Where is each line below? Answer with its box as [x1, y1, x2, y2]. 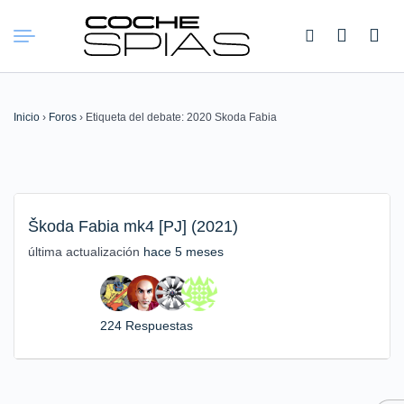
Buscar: [18, 29, 73, 48]
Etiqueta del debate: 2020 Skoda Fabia [86, 111, 277, 124]
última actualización [28, 244, 143, 259]
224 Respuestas [100, 318, 193, 333]
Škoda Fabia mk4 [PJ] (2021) [28, 217, 238, 235]
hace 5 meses [143, 244, 224, 259]
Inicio [14, 111, 40, 124]
